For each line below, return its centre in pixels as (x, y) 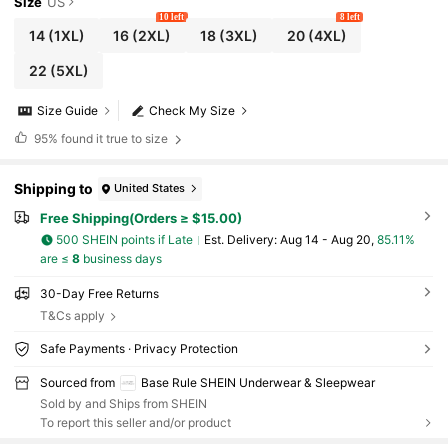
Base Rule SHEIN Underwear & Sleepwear (257, 382)
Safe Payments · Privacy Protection (138, 348)
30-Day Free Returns (99, 293)
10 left (172, 17)
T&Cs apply (72, 315)
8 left (349, 17)
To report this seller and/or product (135, 423)
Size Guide (68, 111)
